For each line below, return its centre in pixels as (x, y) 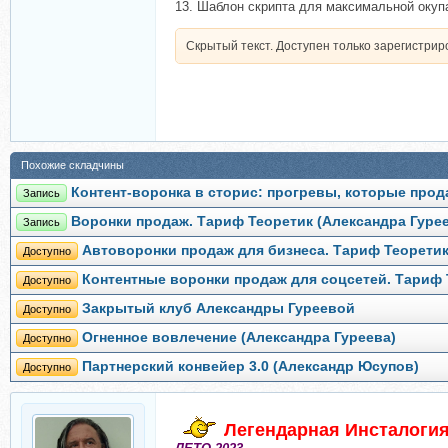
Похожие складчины (72, 165)
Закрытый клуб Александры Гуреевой (218, 308)
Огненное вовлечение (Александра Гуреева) (239, 337)
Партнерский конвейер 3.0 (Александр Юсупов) (250, 366)
